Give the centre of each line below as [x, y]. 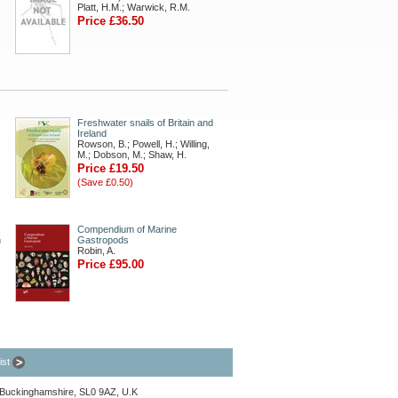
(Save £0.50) [105, 182]
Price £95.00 [111, 264]
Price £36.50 [111, 21]
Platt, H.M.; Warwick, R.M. [134, 7]
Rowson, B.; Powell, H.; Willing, [143, 144]
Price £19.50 [111, 168]
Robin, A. [96, 251]
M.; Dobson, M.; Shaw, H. [132, 155]
